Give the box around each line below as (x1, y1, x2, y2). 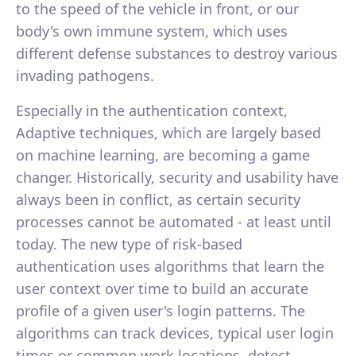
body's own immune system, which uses (16, 21, 288, 41)
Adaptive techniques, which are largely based (16, 122, 321, 142)
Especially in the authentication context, (16, 100, 288, 120)
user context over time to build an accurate (16, 278, 308, 298)
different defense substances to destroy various (16, 43, 338, 63)
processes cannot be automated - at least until (16, 211, 331, 231)
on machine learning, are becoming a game (16, 145, 310, 164)
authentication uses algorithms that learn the (16, 256, 324, 276)
